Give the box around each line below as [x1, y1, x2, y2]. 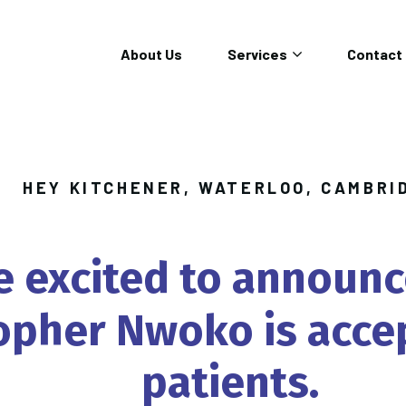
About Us [121, 45, 183, 63]
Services [227, 45, 288, 63]
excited [24, 251, 169, 304]
